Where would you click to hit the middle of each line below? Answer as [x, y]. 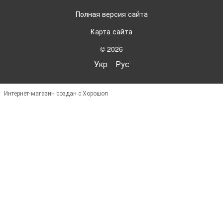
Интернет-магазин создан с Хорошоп [56, 93]
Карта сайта [111, 31]
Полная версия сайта [111, 14]
